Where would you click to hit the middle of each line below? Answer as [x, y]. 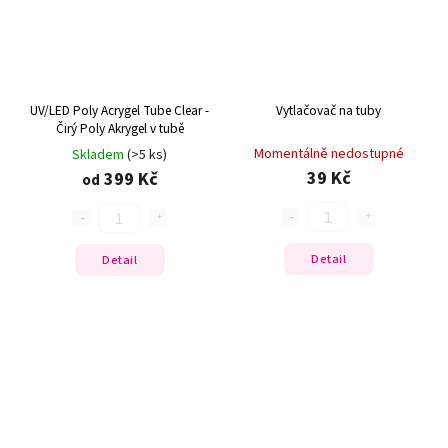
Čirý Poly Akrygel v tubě [119, 129]
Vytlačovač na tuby [328, 111]
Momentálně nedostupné [328, 154]
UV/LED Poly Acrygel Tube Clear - [119, 111]
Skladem [99, 155]
